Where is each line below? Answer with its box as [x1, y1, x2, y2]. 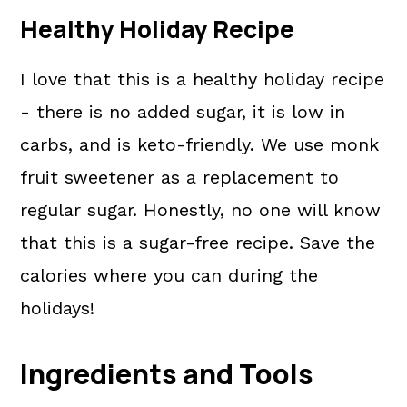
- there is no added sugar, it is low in [20, 101, 346, 123]
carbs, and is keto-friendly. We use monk [20, 134, 380, 155]
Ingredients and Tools [20, 355, 314, 392]
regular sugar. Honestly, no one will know [20, 199, 382, 221]
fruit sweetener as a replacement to [20, 166, 340, 188]
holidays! [20, 297, 95, 319]
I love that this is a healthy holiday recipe [20, 68, 385, 90]
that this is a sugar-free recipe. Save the [20, 232, 376, 253]
